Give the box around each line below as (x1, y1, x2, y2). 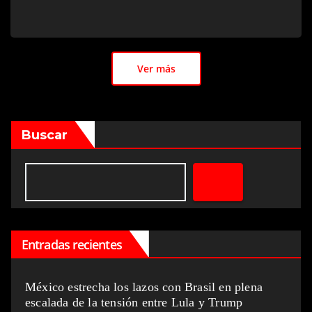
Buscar (22, 127, 68, 143)
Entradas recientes (22, 235, 122, 253)
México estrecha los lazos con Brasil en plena (25, 279, 263, 294)
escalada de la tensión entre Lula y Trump (25, 295, 243, 309)
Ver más (136, 61, 175, 75)
